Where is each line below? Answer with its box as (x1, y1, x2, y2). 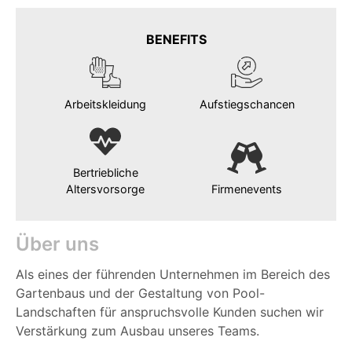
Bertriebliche (72, 166, 138, 180)
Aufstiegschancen (199, 97, 295, 111)
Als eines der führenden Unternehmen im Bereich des (16, 266, 330, 283)
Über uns (16, 233, 99, 256)
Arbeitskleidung (64, 97, 146, 111)
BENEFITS (145, 31, 207, 47)
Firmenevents (211, 182, 282, 196)
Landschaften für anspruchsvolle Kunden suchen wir (16, 304, 324, 321)
